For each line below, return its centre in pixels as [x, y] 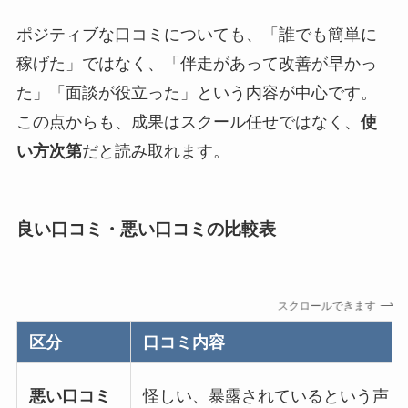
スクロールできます [324, 306]
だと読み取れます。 [155, 152]
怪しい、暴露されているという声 [266, 396]
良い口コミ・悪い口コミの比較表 [146, 229]
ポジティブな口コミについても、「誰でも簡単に [196, 35]
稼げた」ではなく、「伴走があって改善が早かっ [196, 64]
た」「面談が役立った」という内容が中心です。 [196, 93]
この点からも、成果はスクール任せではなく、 [188, 122]
